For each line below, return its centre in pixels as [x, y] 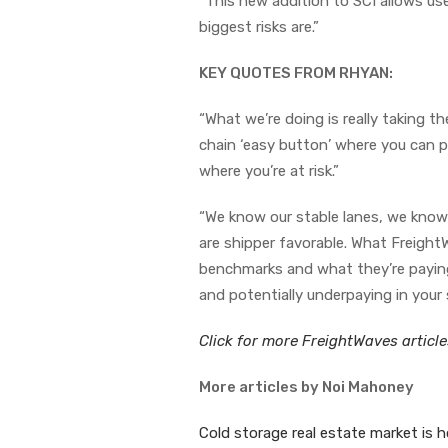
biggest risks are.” [261, 26]
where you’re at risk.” [269, 170]
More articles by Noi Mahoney [306, 386]
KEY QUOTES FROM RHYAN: [296, 72]
